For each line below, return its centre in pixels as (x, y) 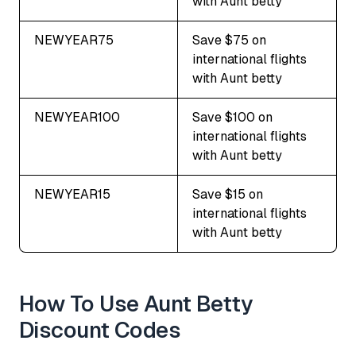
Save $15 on (228, 194)
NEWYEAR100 (77, 117)
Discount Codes (100, 329)
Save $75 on (229, 40)
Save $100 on (232, 117)
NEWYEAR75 (74, 40)
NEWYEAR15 (72, 194)
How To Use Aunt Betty (136, 303)
